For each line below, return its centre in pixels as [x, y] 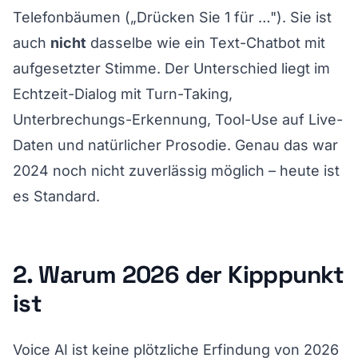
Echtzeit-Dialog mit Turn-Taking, [123, 93]
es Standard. [56, 196]
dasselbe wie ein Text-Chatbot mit [206, 42]
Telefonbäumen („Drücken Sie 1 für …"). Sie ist [172, 17]
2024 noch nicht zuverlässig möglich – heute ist [176, 170]
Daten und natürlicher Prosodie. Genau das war [175, 145]
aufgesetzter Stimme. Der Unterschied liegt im [171, 68]
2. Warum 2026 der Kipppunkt [179, 274]
